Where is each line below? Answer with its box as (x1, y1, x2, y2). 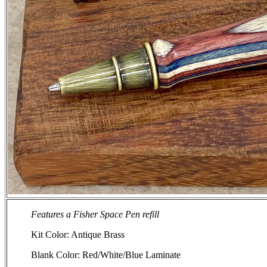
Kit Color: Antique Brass (31, 229, 125, 240)
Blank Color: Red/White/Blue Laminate (31, 249, 181, 260)
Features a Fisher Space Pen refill (31, 209, 160, 219)
